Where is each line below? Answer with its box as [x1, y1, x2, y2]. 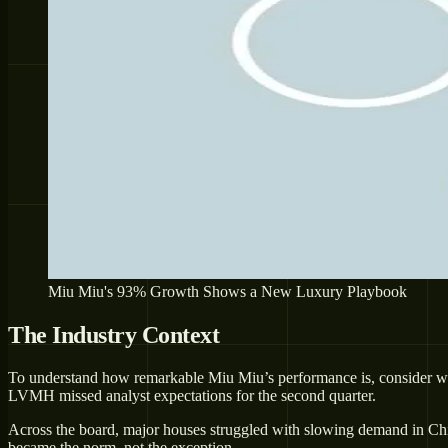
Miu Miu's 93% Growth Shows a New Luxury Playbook [48, 282, 407, 300]
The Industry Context [8, 321, 220, 348]
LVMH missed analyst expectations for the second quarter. [8, 386, 376, 404]
